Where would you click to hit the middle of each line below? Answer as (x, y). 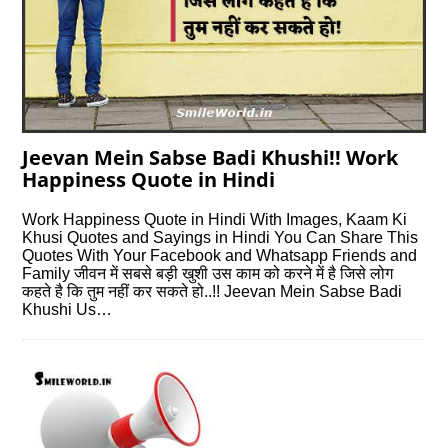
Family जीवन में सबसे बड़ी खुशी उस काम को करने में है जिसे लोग (208, 273)
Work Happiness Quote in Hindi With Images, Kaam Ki (215, 219)
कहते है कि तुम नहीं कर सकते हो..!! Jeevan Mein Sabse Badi (212, 291)
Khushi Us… (67, 309)
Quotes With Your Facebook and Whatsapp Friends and (220, 255)
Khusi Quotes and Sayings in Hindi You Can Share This (220, 237)
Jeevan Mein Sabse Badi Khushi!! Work (210, 157)
